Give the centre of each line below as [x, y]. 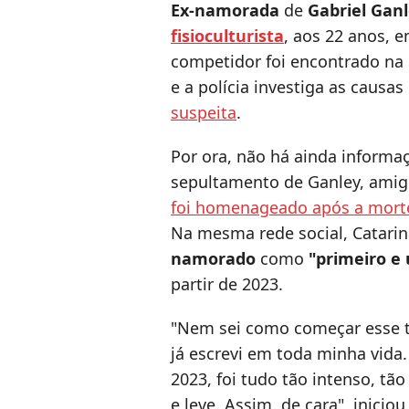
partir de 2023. [227, 284]
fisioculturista [227, 36]
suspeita [204, 113]
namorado [213, 259]
